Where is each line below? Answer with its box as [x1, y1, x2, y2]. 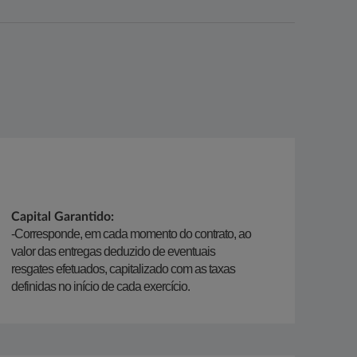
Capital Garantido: [11, 210, 114, 223]
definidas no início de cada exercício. [11, 280, 190, 293]
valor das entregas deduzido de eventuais [11, 245, 215, 258]
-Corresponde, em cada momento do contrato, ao [11, 227, 251, 241]
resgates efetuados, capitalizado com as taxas [11, 262, 235, 276]
